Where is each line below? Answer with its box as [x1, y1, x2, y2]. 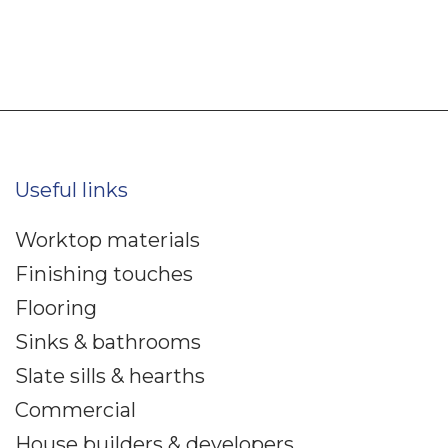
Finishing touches [15, 262, 193, 287]
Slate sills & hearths [15, 364, 205, 389]
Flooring [15, 296, 97, 321]
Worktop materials [15, 228, 200, 253]
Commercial [15, 398, 136, 423]
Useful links [15, 178, 128, 203]
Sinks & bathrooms [15, 330, 201, 355]
